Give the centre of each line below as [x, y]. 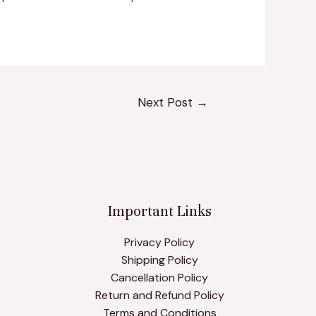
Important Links [159, 211]
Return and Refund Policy [159, 296]
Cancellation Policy [159, 278]
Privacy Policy [159, 243]
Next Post [167, 102]
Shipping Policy [159, 260]
